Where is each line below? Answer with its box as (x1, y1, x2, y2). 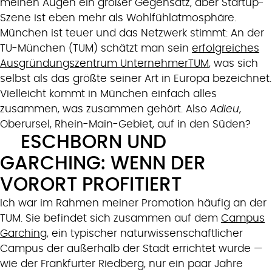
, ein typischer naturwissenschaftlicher (47, 228, 243, 239)
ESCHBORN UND (21, 133, 167, 152)
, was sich (209, 58, 258, 69)
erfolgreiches (192, 43, 259, 54)
